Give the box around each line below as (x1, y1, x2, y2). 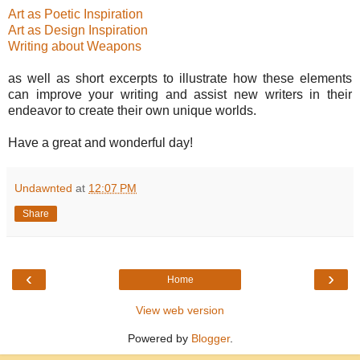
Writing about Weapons (8, 39, 141, 53)
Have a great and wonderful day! (8, 136, 193, 149)
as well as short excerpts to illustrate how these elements (8, 72, 352, 85)
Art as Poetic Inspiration (8, 7, 143, 21)
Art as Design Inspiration (8, 23, 148, 37)
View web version (136, 304, 224, 317)
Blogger (190, 332, 230, 345)
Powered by (127, 332, 191, 345)
